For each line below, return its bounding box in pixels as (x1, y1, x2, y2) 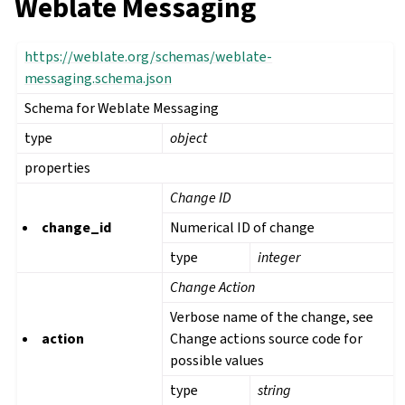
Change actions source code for (170, 329, 363, 349)
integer (258, 248, 301, 268)
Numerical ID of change (170, 218, 316, 238)
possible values (170, 351, 265, 371)
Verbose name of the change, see (170, 307, 374, 327)
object (170, 128, 208, 148)
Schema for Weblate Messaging (24, 99, 220, 118)
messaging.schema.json (24, 69, 173, 89)
